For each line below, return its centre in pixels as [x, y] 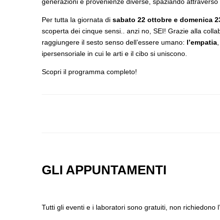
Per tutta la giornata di [77, 19]
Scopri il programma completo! [89, 71]
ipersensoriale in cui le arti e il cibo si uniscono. [114, 53]
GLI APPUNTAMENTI [106, 170]
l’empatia [202, 42]
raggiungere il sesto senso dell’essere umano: [114, 42]
